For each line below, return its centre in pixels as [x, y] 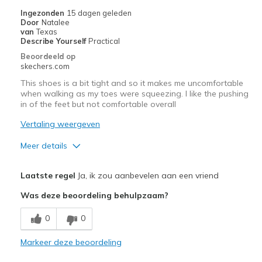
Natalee [55, 22]
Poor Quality [45, 227]
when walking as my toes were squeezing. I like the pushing [134, 93]
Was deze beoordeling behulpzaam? [94, 195]
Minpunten [42, 210]
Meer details [44, 145]
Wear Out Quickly [54, 249]
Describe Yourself [54, 41]
